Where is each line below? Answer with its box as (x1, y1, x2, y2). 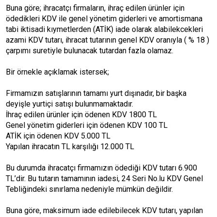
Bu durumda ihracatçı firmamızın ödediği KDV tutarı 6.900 (6, 163, 197, 172)
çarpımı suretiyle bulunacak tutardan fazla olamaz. (6, 46, 173, 55)
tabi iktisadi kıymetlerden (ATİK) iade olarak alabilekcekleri (6, 25, 203, 34)
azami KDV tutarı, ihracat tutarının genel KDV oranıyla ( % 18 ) (6, 35, 209, 45)
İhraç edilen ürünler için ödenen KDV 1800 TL (6, 110, 157, 119)
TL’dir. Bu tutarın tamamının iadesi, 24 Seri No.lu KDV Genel (6, 174, 203, 183)
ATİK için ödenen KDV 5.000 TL (6, 131, 110, 140)
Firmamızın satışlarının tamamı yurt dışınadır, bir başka (6, 89, 186, 98)
